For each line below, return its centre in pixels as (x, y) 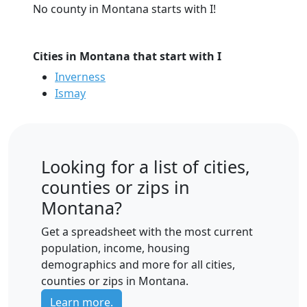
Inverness (80, 76)
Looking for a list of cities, (146, 166)
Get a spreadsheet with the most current (147, 231)
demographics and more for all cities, (138, 264)
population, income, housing (115, 248)
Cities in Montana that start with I (127, 56)
